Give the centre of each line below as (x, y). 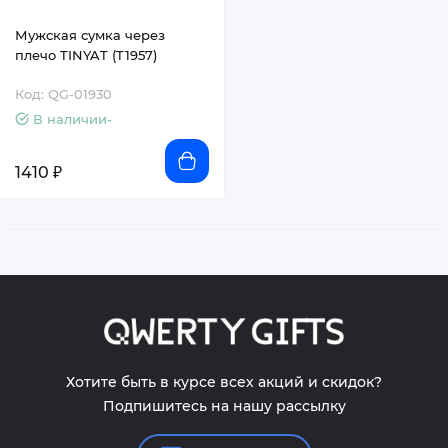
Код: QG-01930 (63, 94)
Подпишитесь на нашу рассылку (224, 406)
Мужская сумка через (90, 35)
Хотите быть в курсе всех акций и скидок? (224, 382)
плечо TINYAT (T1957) (86, 55)
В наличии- (72, 119)
